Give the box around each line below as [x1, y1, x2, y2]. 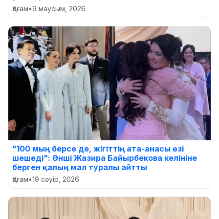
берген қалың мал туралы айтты [12, 162, 147, 172]
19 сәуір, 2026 [32, 175, 79, 183]
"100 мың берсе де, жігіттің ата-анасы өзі [12, 143, 184, 153]
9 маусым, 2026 [32, 4, 86, 13]
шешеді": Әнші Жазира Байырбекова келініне [12, 153, 197, 163]
